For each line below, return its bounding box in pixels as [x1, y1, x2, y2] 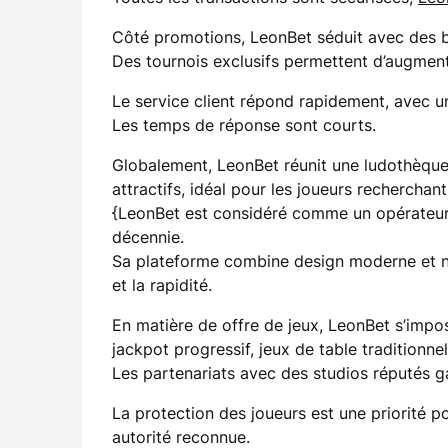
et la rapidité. [112, 275, 212, 295]
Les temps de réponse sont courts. [112, 115, 376, 135]
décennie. [112, 227, 184, 247]
